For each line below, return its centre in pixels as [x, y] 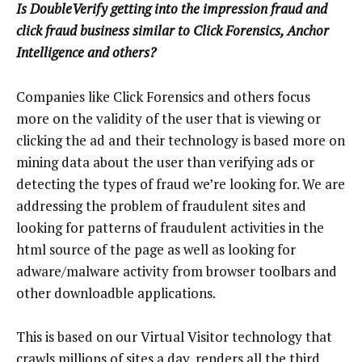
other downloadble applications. [116, 293]
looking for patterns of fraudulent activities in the [170, 227]
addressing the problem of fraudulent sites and [161, 205]
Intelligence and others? [86, 53]
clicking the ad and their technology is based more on [181, 140]
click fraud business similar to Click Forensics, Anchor [173, 31]
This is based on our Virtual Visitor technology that [174, 337]
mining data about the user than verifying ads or [165, 162]
